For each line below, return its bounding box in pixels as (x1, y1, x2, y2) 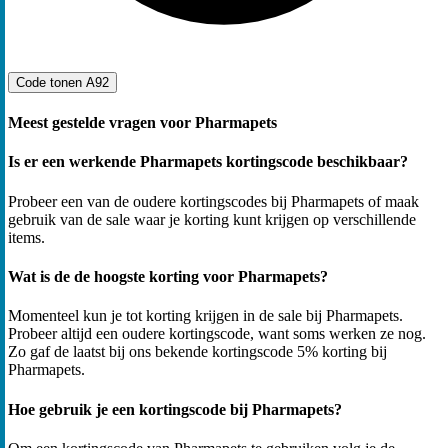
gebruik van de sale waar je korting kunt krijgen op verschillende (8, 210, 416, 228)
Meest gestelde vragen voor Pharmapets (8, 114, 277, 132)
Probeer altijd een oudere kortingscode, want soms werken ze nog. (8, 325, 426, 343)
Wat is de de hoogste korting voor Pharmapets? (8, 268, 328, 285)
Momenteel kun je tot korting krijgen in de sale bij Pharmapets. (8, 307, 403, 325)
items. (8, 228, 45, 246)
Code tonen (16, 74, 86, 90)
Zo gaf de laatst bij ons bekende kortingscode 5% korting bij (8, 343, 387, 361)
